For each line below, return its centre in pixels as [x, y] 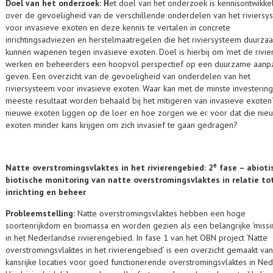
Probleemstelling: [41, 213]
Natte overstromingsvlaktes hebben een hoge [161, 213]
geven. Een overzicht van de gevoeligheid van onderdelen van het [128, 76]
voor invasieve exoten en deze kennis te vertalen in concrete [118, 27]
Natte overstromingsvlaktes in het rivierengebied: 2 [109, 168]
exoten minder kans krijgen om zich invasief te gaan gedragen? [123, 125]
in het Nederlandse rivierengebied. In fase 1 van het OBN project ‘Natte [136, 238]
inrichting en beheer [46, 192]
